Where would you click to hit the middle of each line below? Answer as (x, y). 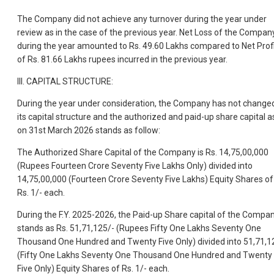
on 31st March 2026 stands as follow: (89, 130)
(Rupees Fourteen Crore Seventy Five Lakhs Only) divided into (135, 165)
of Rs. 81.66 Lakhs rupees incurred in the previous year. (122, 59)
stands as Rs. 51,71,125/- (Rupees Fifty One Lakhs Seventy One (139, 228)
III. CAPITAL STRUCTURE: (65, 81)
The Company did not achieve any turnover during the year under (142, 19)
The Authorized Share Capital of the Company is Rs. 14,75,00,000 (143, 152)
